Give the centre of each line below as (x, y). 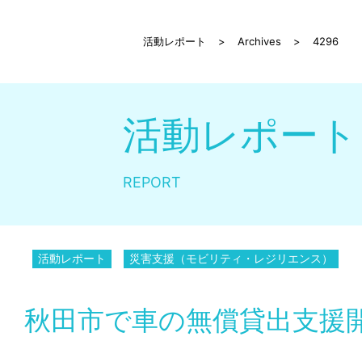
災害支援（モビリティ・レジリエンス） (231, 258)
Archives (259, 41)
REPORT (152, 182)
